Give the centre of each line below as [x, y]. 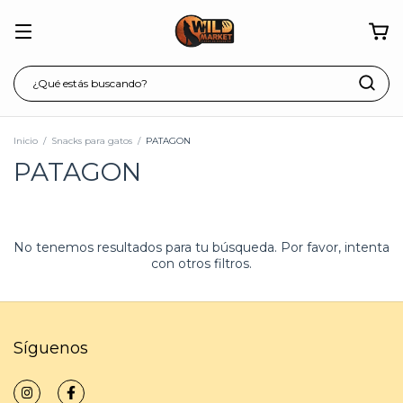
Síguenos [51, 348]
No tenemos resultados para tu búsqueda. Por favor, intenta [201, 247]
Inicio [26, 141]
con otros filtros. [201, 264]
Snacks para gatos [92, 141]
